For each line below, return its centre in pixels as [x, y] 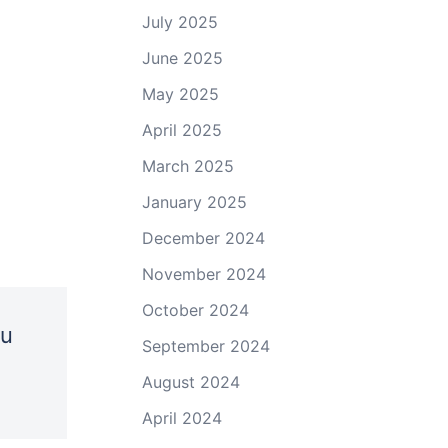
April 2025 [182, 129]
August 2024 [191, 381]
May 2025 [180, 93]
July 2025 [180, 21]
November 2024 [204, 273]
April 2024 [182, 417]
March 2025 [188, 165]
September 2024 [206, 345]
